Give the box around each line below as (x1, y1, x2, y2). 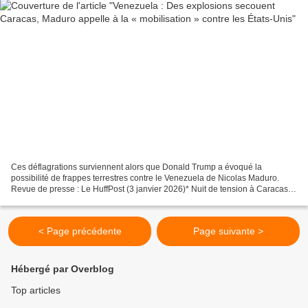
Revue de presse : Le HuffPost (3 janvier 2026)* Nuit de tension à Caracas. (11, 184, 290, 194)
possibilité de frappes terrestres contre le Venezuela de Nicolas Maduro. (11, 173, 279, 183)
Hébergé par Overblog (11, 263, 114, 274)
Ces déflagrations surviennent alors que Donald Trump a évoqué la (11, 162, 262, 172)
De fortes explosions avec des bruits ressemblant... (11, 195, 200, 205)
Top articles (11, 285, 60, 296)
